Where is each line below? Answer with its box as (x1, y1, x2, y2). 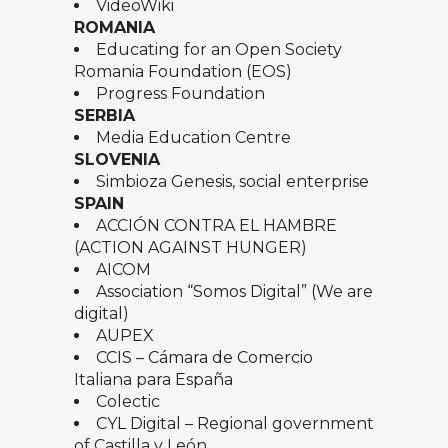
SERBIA (74, 106, 135, 126)
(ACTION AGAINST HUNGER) (74, 238, 307, 258)
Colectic (96, 392, 160, 412)
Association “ (96, 282, 193, 302)
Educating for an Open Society (96, 40, 342, 60)
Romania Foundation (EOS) (74, 62, 292, 82)
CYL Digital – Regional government (96, 414, 374, 434)
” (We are (301, 282, 373, 302)
